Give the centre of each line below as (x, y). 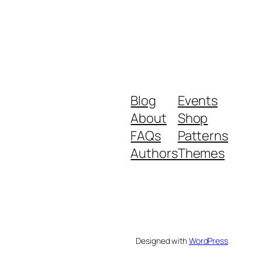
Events (198, 100)
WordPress (208, 240)
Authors (154, 153)
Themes (201, 153)
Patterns (203, 135)
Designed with (162, 240)
